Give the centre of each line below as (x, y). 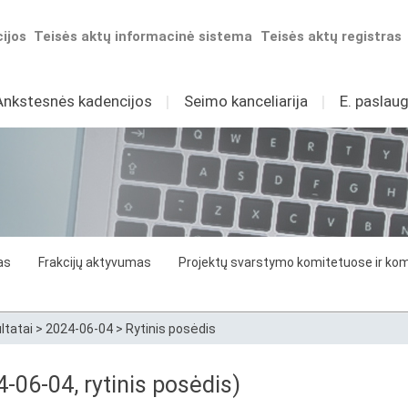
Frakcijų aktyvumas (95, 262)
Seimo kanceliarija (245, 101)
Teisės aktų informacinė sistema (143, 36)
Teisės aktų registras (331, 36)
